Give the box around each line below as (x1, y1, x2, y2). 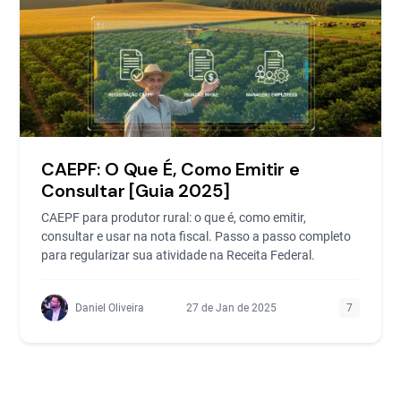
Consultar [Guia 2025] (41, 179, 231, 202)
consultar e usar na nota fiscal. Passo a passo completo (41, 229, 352, 243)
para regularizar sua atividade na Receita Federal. (41, 248, 316, 262)
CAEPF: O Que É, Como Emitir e (41, 158, 300, 181)
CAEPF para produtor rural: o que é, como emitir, (41, 210, 307, 225)
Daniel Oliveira (75, 302, 145, 314)
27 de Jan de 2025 (185, 302, 277, 314)
